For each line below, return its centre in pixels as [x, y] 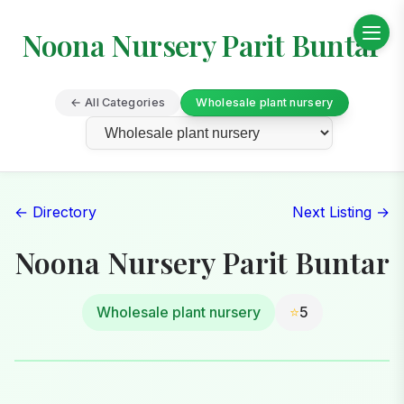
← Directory [55, 212]
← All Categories [118, 102]
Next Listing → [341, 212]
